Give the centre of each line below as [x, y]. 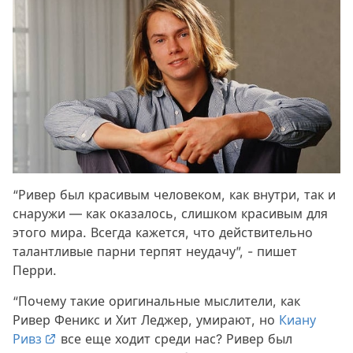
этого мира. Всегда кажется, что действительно [163, 233]
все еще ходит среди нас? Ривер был [175, 339]
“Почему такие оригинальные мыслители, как [156, 301]
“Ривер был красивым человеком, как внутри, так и [174, 195]
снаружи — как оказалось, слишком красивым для [170, 214]
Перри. [35, 271]
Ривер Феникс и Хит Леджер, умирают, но [146, 320]
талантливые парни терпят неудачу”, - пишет [155, 252]
